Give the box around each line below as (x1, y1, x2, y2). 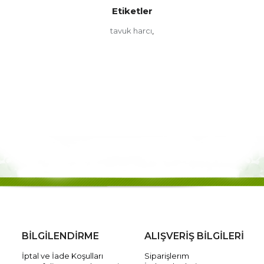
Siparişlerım (144, 250, 190, 260)
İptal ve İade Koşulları (22, 250, 104, 260)
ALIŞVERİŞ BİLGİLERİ (144, 230, 245, 242)
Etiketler (111, 5, 153, 16)
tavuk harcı (110, 26, 152, 35)
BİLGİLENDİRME (22, 230, 100, 242)
